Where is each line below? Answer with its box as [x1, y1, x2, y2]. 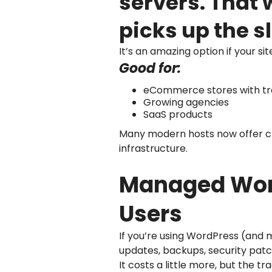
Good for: [119, 58, 181, 78]
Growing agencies [143, 95, 229, 109]
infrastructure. [119, 141, 188, 155]
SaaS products [143, 107, 212, 121]
